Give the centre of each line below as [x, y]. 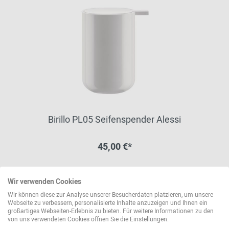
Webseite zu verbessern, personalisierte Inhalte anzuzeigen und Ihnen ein [108, 203]
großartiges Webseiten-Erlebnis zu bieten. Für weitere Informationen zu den [111, 211]
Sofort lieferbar [119, 175]
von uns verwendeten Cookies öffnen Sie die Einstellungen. [88, 219]
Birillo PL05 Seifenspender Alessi [114, 120]
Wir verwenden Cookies [44, 182]
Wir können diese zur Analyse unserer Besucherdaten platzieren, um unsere [110, 195]
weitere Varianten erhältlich [122, 187]
